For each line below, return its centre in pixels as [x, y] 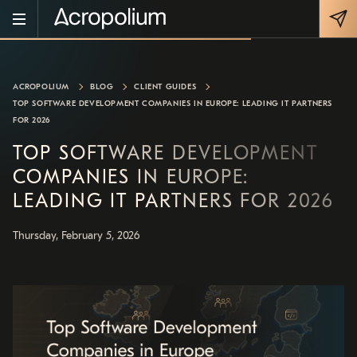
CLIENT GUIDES [165, 87]
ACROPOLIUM [41, 87]
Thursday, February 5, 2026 [76, 235]
